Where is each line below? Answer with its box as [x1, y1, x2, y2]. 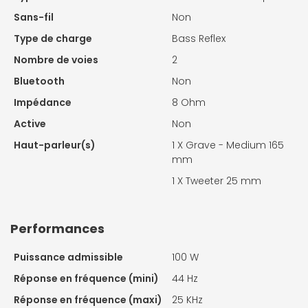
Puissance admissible [14, 250, 123, 265]
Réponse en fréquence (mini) [14, 272, 159, 286]
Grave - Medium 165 [186, 138, 284, 153]
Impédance [14, 96, 71, 110]
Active [14, 117, 46, 131]
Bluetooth [14, 74, 65, 89]
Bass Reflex [172, 32, 225, 46]
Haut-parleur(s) [14, 138, 96, 153]
